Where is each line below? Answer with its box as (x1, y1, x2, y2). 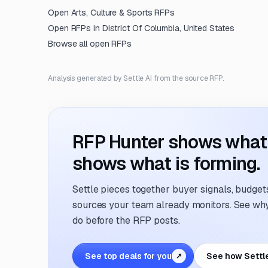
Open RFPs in (48, 23, 102, 33)
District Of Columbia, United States (102, 23, 234, 33)
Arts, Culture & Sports (71, 7, 153, 18)
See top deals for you (85, 251, 172, 261)
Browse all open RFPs (48, 38, 132, 49)
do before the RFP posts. (72, 214, 180, 227)
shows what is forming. (72, 152, 260, 175)
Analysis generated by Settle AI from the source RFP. (48, 74, 224, 83)
